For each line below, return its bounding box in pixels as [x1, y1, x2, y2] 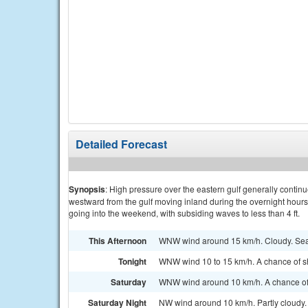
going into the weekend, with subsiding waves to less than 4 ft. [69, 207, 300, 219]
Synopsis [69, 183, 105, 195]
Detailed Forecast [76, 136, 167, 152]
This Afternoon [89, 234, 146, 247]
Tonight [118, 255, 146, 267]
